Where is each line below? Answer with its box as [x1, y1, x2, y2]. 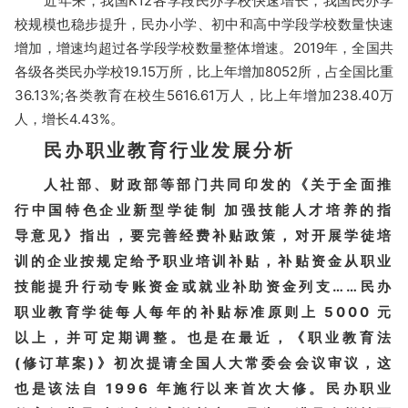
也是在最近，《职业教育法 [187, 329, 394, 346]
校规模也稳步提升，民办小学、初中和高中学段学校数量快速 [15, 15, 393, 33]
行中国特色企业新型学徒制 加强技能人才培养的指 [15, 201, 393, 219]
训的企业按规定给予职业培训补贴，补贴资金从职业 [15, 252, 393, 270]
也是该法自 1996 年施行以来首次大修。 [15, 380, 327, 397]
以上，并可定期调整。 [15, 329, 188, 346]
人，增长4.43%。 [15, 110, 124, 127]
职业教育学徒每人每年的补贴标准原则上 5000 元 [15, 303, 393, 321]
